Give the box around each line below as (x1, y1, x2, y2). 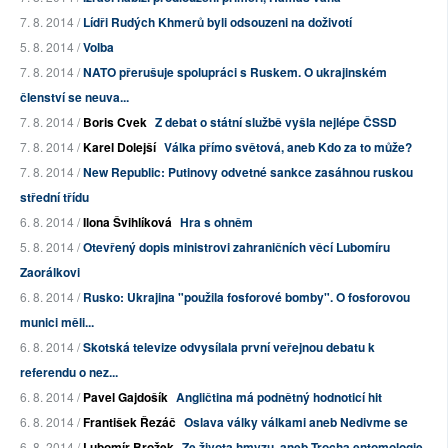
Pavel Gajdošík (83, 388, 168, 407)
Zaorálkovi (20, 263, 80, 282)
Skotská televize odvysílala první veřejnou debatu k (83, 338, 375, 357)
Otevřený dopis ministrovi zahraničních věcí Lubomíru (83, 238, 390, 257)
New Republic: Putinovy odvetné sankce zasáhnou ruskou (83, 163, 413, 182)
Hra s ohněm (180, 213, 253, 232)
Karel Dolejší (83, 138, 156, 157)
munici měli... (20, 313, 94, 332)
